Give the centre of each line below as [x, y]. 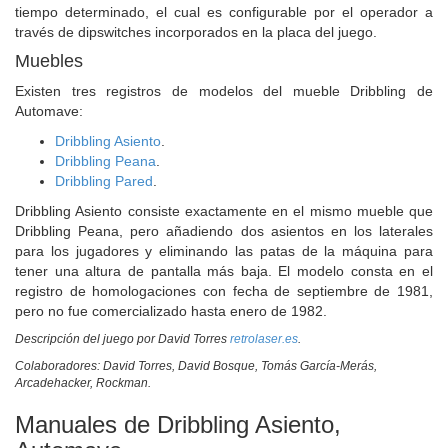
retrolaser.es [264, 339]
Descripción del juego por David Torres [122, 339]
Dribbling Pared [104, 181]
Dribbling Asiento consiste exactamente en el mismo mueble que [224, 211]
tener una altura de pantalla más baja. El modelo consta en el [224, 271]
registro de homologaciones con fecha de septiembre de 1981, [224, 291]
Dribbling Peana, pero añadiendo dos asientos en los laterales [224, 231]
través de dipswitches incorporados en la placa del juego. [196, 32]
